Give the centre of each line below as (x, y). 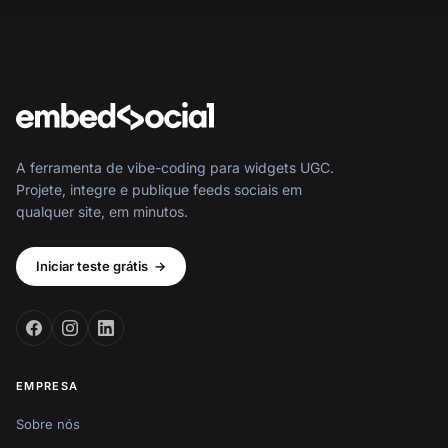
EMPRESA (47, 385)
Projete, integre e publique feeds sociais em (159, 189)
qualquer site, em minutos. (102, 211)
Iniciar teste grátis (92, 265)
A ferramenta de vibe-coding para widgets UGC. (175, 167)
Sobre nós (48, 423)
